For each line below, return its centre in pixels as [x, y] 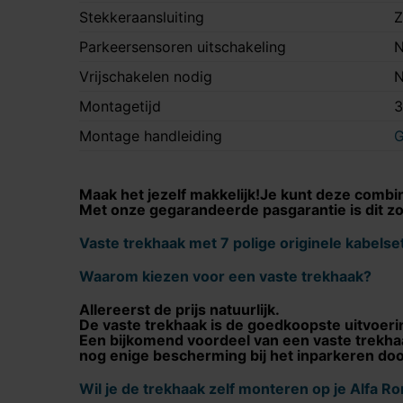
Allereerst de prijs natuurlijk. [179, 309]
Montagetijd [120, 106]
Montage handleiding [151, 136]
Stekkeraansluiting [142, 17]
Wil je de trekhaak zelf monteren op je [215, 389]
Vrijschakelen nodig [146, 76]
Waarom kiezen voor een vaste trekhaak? [225, 276]
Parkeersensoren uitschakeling [183, 47]
